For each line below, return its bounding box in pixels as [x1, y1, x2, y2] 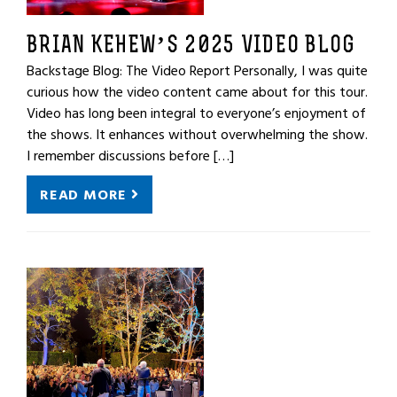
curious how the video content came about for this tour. [27, 81, 368, 104]
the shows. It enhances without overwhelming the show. [27, 123, 368, 146]
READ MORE [40, 183, 131, 206]
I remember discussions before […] [27, 144, 234, 167]
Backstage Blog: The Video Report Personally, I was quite [27, 59, 368, 82]
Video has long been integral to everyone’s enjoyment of [27, 102, 366, 125]
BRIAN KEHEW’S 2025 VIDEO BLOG [27, 35, 356, 58]
